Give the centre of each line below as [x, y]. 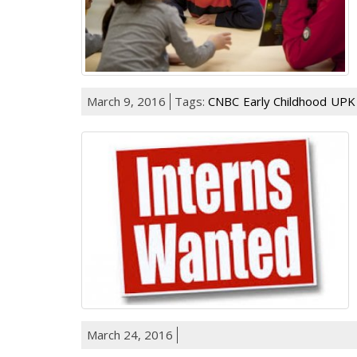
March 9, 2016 [126, 101]
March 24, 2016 [130, 335]
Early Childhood [285, 101]
